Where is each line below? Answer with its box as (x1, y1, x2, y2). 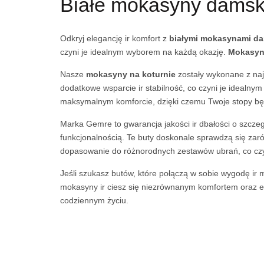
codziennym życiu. (60, 196, 128, 205)
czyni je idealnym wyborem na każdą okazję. (60, 47, 228, 57)
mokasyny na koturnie (86, 70, 176, 79)
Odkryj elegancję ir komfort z (60, 34, 169, 43)
